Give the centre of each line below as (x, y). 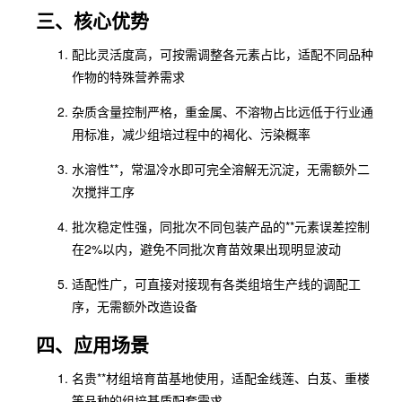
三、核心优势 (92, 20)
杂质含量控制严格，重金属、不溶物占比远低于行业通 (223, 111)
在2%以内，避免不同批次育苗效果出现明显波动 (206, 249)
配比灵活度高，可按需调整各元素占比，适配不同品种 (223, 54)
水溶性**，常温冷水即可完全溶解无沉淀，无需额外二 (221, 169)
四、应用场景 (92, 344)
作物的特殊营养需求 (128, 76)
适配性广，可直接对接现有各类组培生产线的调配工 (216, 284)
